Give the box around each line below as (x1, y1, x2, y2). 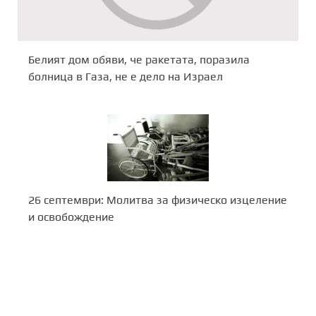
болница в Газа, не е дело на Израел (28, 70, 223, 84)
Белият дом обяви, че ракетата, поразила (28, 53, 250, 67)
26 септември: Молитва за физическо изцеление (28, 193, 287, 207)
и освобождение (28, 209, 114, 224)
